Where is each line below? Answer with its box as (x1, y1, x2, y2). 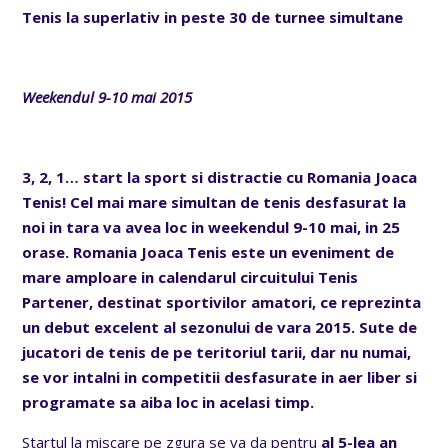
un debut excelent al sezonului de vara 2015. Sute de (22, 316, 418, 337)
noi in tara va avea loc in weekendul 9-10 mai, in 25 (22, 216, 401, 237)
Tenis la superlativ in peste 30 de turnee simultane (22, 6, 404, 27)
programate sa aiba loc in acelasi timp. (22, 391, 315, 412)
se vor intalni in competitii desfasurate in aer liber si (22, 366, 418, 387)
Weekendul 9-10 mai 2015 (22, 86, 193, 107)
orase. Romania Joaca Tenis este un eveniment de (22, 241, 395, 262)
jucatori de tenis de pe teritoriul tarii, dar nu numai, (22, 341, 412, 362)
